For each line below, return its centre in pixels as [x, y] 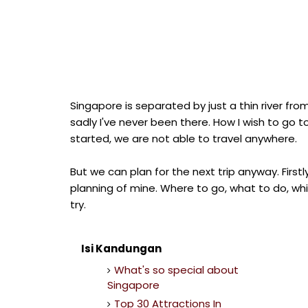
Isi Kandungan [121, 249]
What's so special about [176, 269]
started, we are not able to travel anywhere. [184, 139]
